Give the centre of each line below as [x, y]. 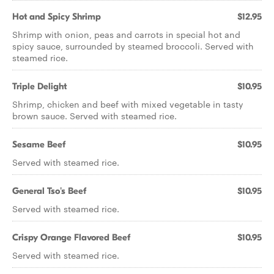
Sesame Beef [39, 144]
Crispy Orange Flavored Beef [71, 237]
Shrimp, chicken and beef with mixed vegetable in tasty [128, 104]
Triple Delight [39, 86]
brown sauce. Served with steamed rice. [94, 116]
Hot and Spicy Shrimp [57, 17]
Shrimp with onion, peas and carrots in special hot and [126, 34]
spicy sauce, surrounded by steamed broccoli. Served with [133, 46]
